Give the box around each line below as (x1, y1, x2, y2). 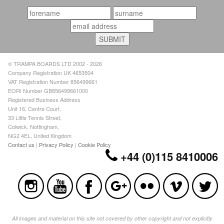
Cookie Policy (78, 140, 111, 148)
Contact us (8, 140, 35, 148)
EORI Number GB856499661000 (8, 86, 88, 94)
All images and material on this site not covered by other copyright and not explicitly (11, 214, 212, 222)
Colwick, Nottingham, (8, 122, 59, 130)
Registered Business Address (8, 95, 81, 103)
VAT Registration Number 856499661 (8, 77, 98, 85)
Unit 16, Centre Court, (8, 104, 61, 112)
